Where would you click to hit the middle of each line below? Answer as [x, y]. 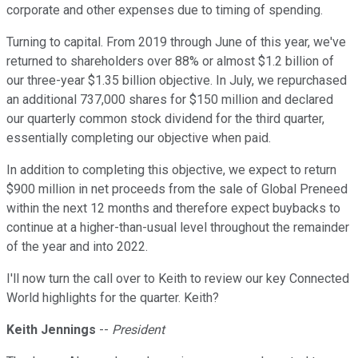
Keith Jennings [51, 330]
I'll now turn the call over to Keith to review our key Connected [178, 279]
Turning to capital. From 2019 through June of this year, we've [176, 42]
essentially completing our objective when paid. [139, 138]
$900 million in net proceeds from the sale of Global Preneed [177, 189]
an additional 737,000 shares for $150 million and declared [170, 100]
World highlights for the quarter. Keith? [113, 298]
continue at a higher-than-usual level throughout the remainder [178, 228]
